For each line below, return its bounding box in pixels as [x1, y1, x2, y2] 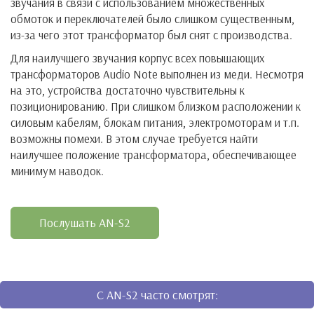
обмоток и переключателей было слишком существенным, [11, 11, 294, 27]
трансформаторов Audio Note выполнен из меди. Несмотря [11, 67, 303, 82]
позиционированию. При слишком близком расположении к [11, 99, 301, 114]
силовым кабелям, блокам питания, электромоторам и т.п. [11, 115, 299, 130]
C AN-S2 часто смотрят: [96, 287, 218, 303]
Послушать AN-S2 [39, 214, 130, 231]
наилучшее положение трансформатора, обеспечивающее [11, 147, 296, 163]
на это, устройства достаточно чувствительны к [11, 83, 245, 98]
